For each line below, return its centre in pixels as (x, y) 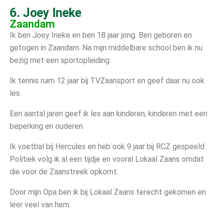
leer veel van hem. (40, 204)
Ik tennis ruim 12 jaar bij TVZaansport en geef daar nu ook (107, 80)
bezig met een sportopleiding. (60, 60)
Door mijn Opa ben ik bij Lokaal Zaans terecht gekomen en (108, 192)
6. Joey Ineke (46, 13)
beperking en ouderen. (47, 126)
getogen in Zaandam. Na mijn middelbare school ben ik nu (106, 47)
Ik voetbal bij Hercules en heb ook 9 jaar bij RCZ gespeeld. (108, 146)
